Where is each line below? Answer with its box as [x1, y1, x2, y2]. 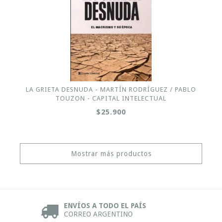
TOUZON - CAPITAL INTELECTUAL [55, 95, 166, 102]
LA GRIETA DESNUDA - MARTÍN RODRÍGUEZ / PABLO [26, 86, 196, 93]
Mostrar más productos [70, 150, 152, 158]
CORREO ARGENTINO [64, 210, 133, 218]
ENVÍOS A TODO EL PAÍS [64, 202, 146, 210]
